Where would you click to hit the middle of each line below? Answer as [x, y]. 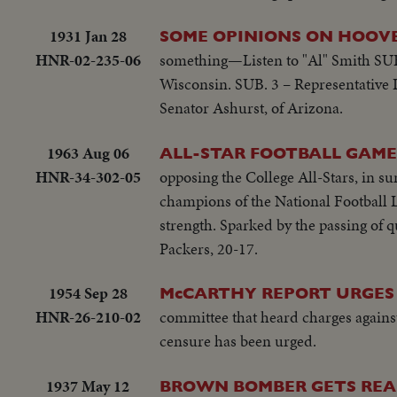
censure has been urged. [238, 341]
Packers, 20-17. [209, 248]
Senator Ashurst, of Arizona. [251, 108]
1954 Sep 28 [88, 293]
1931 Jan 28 [88, 36]
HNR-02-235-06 [88, 60]
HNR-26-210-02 [88, 317]
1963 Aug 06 [88, 152]
